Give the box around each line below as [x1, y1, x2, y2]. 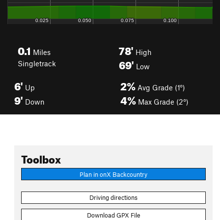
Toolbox [21, 149, 61, 166]
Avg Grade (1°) [136, 83, 185, 92]
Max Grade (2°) [136, 97, 189, 106]
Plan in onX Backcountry [80, 170, 147, 178]
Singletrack [18, 59, 56, 68]
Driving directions [89, 193, 137, 202]
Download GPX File [86, 211, 140, 219]
